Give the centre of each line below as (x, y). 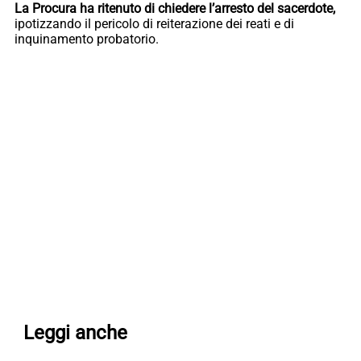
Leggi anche (75, 332)
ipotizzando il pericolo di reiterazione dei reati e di (154, 23)
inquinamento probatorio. (87, 39)
